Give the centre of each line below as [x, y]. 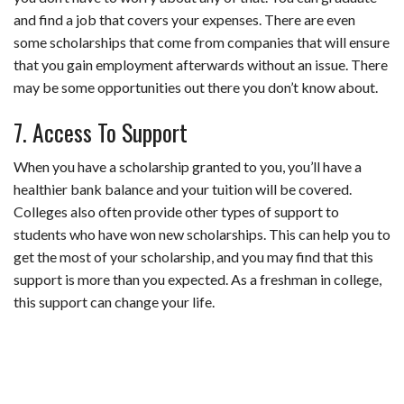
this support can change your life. [114, 302]
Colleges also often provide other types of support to [176, 212]
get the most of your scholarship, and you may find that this [193, 257]
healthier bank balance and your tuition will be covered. [183, 189]
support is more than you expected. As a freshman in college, [197, 280]
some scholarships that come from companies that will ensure [202, 42]
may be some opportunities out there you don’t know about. [196, 87]
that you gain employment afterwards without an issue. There [201, 65]
